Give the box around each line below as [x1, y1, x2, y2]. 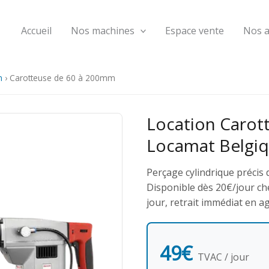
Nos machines [70, 23, 134, 37]
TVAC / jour [198, 250, 249, 264]
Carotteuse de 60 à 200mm [10, 72, 115, 83]
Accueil [20, 23, 52, 37]
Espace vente [165, 23, 225, 37]
